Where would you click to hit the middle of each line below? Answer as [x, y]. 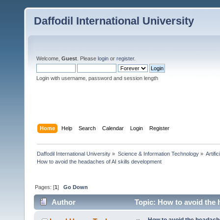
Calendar [113, 128]
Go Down [76, 187]
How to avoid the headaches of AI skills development [99, 161]
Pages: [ [45, 187]
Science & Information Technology [158, 153]
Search [87, 128]
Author [64, 202]
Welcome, [49, 58]
